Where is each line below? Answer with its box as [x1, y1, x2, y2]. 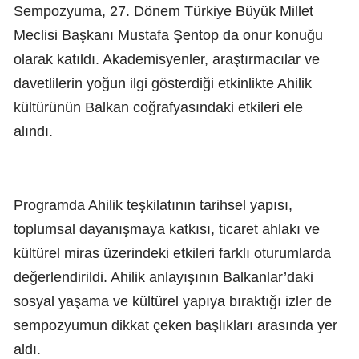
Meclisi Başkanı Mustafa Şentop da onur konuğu [14, 26, 323, 43]
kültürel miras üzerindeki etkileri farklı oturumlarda [14, 244, 331, 261]
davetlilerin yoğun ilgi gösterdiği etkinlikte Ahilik [14, 75, 312, 91]
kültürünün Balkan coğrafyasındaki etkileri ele [14, 99, 303, 115]
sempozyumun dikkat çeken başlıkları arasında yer [14, 317, 337, 333]
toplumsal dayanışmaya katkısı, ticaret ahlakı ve [14, 220, 320, 237]
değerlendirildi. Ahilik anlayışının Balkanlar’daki [14, 268, 313, 285]
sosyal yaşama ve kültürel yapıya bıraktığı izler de [14, 292, 332, 309]
